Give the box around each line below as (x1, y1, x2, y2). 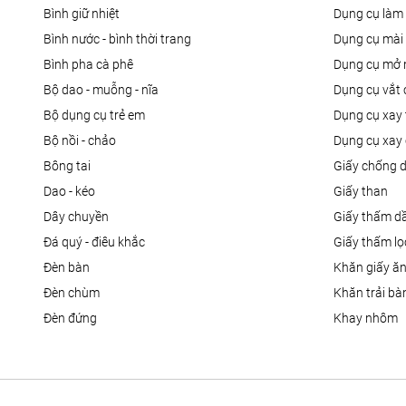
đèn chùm (52, 285, 100, 301)
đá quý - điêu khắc (52, 235, 145, 250)
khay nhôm (342, 311, 399, 326)
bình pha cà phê (52, 57, 133, 72)
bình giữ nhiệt (52, 6, 120, 22)
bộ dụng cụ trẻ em (52, 108, 145, 123)
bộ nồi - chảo (52, 133, 116, 149)
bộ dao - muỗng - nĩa (52, 82, 159, 98)
